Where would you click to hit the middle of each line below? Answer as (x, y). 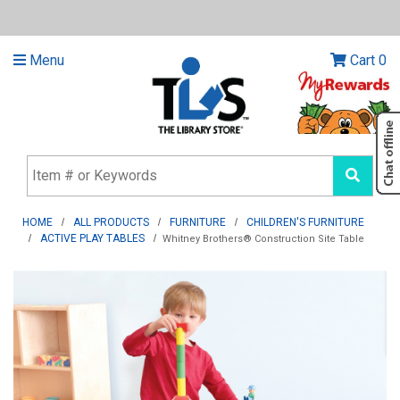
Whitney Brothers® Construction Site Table (264, 239)
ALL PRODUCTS (112, 223)
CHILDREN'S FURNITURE (306, 223)
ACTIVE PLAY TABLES (93, 239)
